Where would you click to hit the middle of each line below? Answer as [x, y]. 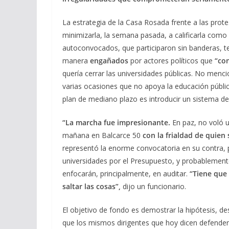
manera [76, 60]
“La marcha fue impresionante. [116, 122]
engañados [110, 60]
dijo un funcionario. [154, 186]
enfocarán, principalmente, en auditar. [126, 173]
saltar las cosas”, [93, 186]
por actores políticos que [173, 60]
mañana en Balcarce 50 [102, 135]
